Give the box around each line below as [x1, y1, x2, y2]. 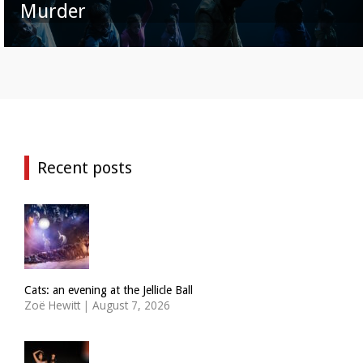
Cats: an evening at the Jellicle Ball [24, 284, 193, 297]
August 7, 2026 [92, 297, 170, 314]
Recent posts [37, 158, 132, 178]
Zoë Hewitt [24, 297, 80, 314]
